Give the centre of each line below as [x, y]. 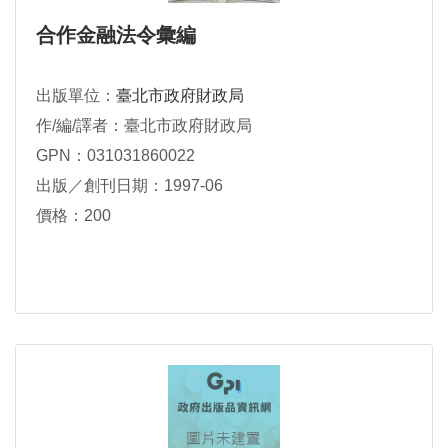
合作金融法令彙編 [116, 35]
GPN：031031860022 [115, 156]
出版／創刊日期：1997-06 [129, 186]
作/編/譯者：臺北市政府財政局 [144, 126]
